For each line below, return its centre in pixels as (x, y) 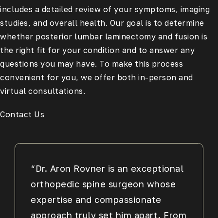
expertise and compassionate (96, 199)
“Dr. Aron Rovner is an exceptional (107, 168)
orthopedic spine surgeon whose (103, 184)
